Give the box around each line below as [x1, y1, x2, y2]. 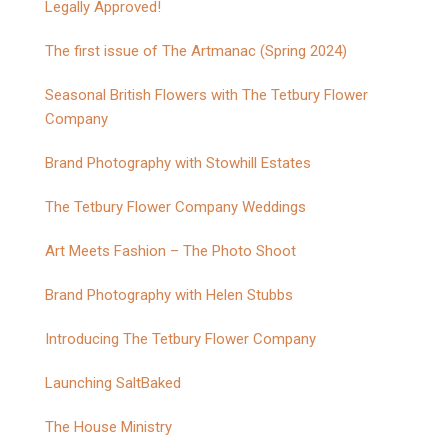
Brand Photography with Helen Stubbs [45, 286, 293, 304]
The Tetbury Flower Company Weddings [45, 198, 306, 216]
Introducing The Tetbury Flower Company [45, 330, 316, 348]
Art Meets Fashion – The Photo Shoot [45, 242, 296, 260]
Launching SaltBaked [45, 374, 181, 392]
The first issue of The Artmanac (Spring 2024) [45, 42, 347, 60]
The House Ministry [45, 418, 172, 436]
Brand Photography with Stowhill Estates [45, 154, 311, 172]
